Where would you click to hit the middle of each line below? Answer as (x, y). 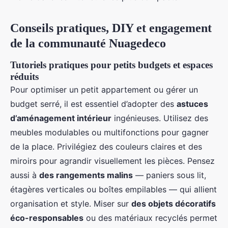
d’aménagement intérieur (61, 118)
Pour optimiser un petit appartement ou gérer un (104, 90)
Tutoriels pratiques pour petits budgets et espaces (111, 65)
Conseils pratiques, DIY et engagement (111, 28)
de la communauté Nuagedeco (88, 43)
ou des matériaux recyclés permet (150, 218)
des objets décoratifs (174, 204)
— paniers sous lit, (169, 175)
